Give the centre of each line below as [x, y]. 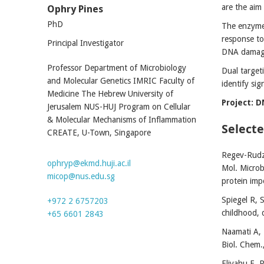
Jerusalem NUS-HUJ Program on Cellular [119, 107]
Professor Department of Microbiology [117, 68]
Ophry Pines [75, 9]
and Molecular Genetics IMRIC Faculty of [121, 81]
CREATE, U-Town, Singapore [99, 133]
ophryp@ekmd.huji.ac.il [89, 163]
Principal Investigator [85, 43]
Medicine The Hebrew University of [110, 94]
